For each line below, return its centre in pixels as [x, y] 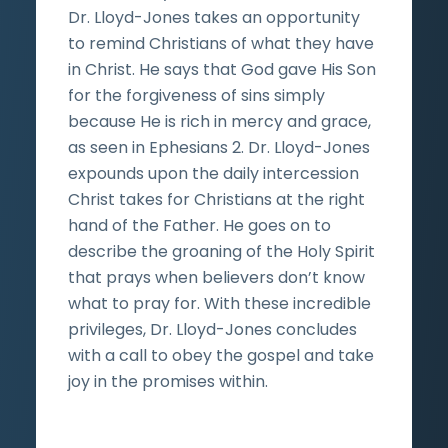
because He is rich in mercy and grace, [219, 121]
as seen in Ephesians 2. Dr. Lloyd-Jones [219, 147]
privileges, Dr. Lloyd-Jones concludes [212, 329]
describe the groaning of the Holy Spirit [221, 251]
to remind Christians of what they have [221, 43]
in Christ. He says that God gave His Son [222, 69]
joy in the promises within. [168, 381]
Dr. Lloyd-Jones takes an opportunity [214, 17]
